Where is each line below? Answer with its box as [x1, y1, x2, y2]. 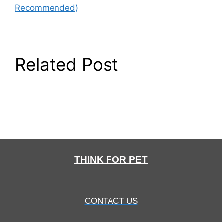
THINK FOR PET [74, 154, 148, 165]
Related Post [15, 54, 118, 75]
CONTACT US [84, 196, 138, 206]
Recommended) [15, 2, 78, 13]
